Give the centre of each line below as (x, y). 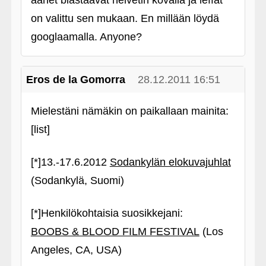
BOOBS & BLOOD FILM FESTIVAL (115, 232)
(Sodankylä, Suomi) (77, 180)
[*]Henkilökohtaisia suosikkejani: (107, 213)
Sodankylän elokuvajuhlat (170, 162)
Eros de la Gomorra (75, 80)
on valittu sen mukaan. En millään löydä (125, 18)
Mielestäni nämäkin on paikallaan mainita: (129, 111)
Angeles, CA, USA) (76, 250)
